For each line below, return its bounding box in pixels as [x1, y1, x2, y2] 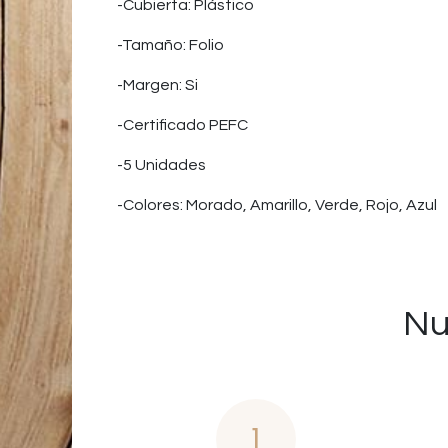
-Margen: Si [117, 77, 198, 93]
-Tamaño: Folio [117, 37, 224, 53]
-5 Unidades [117, 157, 206, 173]
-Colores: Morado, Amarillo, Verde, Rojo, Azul [117, 197, 437, 213]
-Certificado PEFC [117, 117, 248, 133]
